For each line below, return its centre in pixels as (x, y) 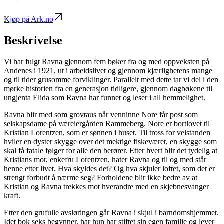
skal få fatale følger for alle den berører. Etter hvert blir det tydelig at (111, 151)
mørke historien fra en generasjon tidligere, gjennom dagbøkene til (108, 89)
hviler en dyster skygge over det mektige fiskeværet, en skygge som (110, 142)
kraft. (12, 196)
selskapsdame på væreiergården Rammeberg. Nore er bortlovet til (107, 124)
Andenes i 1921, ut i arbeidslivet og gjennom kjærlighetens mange (108, 71)
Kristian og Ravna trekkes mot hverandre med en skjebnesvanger (106, 187)
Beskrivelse (33, 41)
